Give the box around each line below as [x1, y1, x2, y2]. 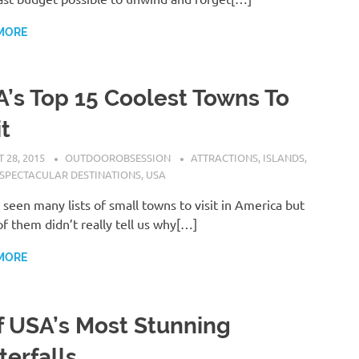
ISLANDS [263, 151, 305, 165]
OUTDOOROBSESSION [65, 151, 171, 165]
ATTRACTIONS [191, 151, 259, 165]
